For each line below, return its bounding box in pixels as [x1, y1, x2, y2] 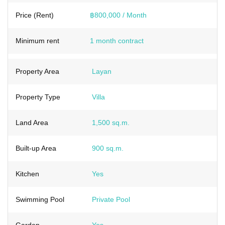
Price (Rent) [16, 11, 54, 19]
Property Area [16, 67, 59, 75]
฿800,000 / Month [90, 11, 147, 19]
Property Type [16, 92, 60, 101]
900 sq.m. [92, 144, 124, 152]
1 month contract [90, 36, 144, 45]
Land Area [16, 118, 48, 127]
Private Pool [92, 195, 130, 203]
